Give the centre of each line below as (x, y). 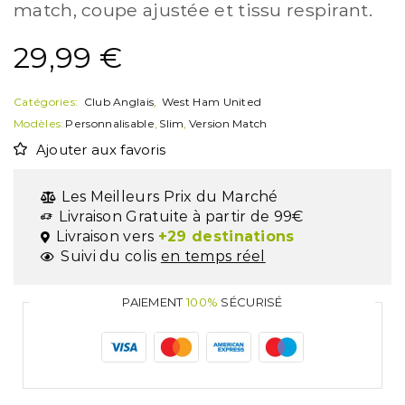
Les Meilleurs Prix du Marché (170, 197)
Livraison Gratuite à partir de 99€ (181, 217)
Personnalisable (110, 124)
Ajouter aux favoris (101, 151)
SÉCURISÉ (250, 302)
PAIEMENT (154, 302)
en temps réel (213, 257)
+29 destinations (226, 237)
